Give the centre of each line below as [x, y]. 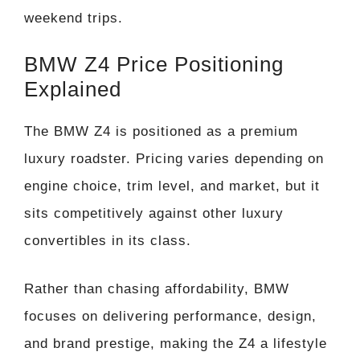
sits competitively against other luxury [154, 214]
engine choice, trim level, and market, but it [172, 186]
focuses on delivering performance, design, [170, 316]
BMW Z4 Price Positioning [154, 65]
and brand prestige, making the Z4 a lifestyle [176, 343]
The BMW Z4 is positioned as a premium [161, 132]
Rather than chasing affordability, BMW [157, 288]
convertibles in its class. [108, 241]
